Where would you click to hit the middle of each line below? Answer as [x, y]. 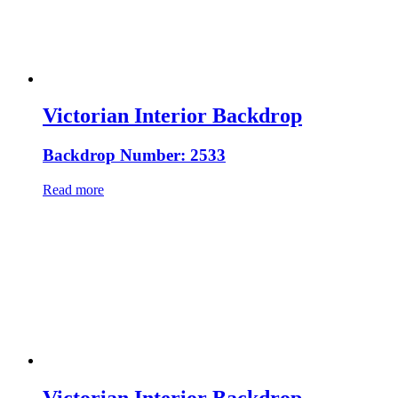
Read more [73, 190]
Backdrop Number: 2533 [134, 155]
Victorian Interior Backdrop [172, 116]
